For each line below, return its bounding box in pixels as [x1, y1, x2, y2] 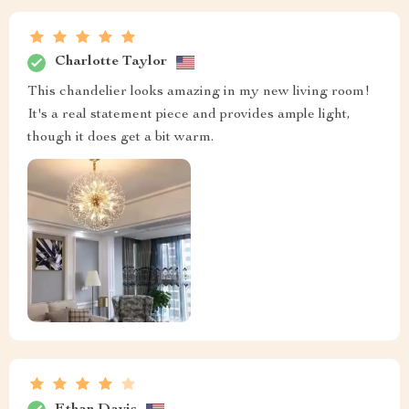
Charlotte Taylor [55, 55, 167, 70]
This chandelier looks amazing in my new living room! [27, 84, 370, 100]
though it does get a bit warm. [27, 130, 214, 145]
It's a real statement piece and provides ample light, [27, 107, 351, 122]
